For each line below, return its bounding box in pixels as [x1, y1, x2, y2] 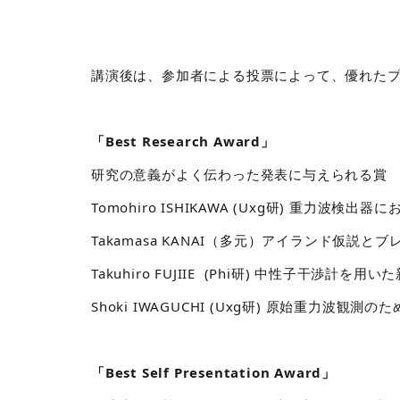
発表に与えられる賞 [260, 165, 387, 184]
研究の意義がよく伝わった [91, 165, 261, 184]
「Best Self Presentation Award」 [91, 363, 336, 382]
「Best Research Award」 [91, 132, 275, 151]
